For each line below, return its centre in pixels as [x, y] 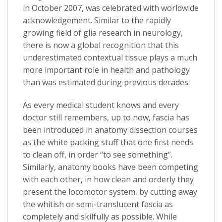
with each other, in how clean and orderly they [108, 179]
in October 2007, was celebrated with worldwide [111, 8]
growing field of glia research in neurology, [103, 32]
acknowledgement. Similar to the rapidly [97, 20]
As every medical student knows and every [101, 105]
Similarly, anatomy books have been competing [111, 167]
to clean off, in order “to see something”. [98, 154]
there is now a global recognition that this [101, 45]
